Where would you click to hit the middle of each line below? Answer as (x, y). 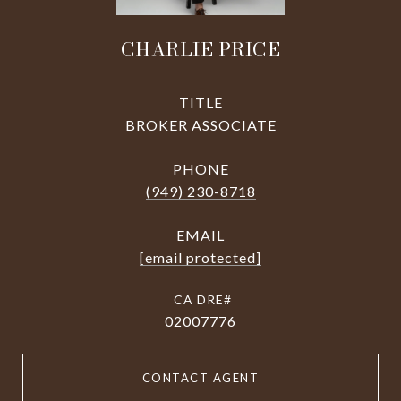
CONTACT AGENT (200, 378)
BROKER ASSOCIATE (200, 125)
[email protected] (200, 257)
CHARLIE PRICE (200, 49)
